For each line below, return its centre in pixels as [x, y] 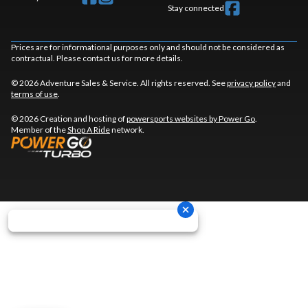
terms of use [34, 94]
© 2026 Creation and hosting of [69, 119]
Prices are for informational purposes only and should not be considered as [148, 47]
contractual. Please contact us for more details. [97, 58]
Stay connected [196, 8]
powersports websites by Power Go [191, 119]
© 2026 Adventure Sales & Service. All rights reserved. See [119, 83]
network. [127, 130]
